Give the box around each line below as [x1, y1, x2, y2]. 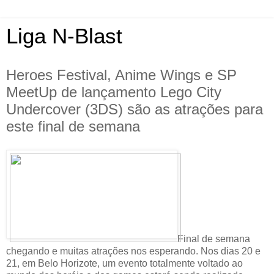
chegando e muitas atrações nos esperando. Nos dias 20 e [6, 245, 261, 256]
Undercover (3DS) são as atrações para [6, 101, 263, 117]
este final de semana [6, 118, 140, 135]
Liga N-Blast [6, 24, 122, 48]
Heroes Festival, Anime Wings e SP [6, 67, 237, 83]
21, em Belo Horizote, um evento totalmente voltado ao [6, 257, 243, 268]
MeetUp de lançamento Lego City [6, 84, 221, 100]
